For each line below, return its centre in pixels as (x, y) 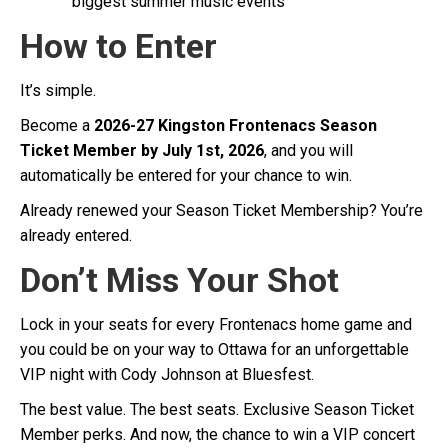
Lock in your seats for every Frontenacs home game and (216, 325)
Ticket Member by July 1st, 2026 (142, 151)
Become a (57, 126)
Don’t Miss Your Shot (179, 280)
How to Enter (118, 46)
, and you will (308, 151)
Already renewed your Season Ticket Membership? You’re (221, 211)
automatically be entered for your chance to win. (186, 176)
